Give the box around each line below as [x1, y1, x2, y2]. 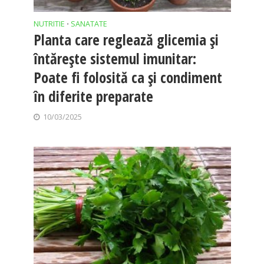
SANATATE [70, 19, 107, 29]
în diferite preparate [33, 86, 153, 107]
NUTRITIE [33, 19, 65, 29]
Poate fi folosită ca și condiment [33, 67, 222, 88]
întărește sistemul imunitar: [33, 48, 196, 69]
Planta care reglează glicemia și [33, 29, 219, 50]
